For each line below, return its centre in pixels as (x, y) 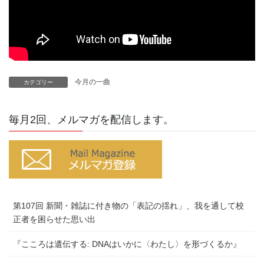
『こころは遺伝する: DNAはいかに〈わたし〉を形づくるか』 (127, 244)
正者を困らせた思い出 (54, 220)
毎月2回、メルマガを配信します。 (91, 120)
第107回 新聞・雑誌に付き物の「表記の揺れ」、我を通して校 (128, 206)
